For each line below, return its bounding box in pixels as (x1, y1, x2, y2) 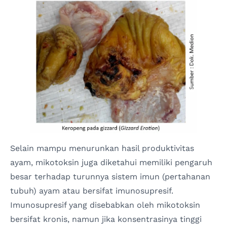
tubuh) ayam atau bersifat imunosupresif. (10, 185, 173, 196)
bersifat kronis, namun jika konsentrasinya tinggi (10, 214, 202, 224)
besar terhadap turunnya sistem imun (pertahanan (10, 171, 210, 181)
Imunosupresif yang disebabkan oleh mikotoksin (10, 200, 200, 210)
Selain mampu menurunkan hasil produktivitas (10, 143, 194, 153)
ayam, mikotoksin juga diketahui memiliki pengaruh (10, 157, 212, 167)
